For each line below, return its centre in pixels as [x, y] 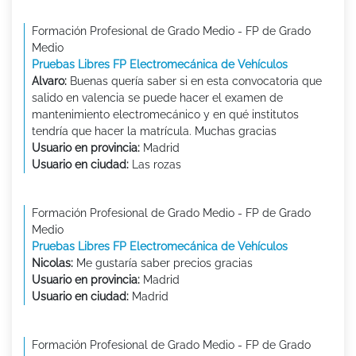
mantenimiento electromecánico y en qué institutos [165, 114]
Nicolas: [52, 263]
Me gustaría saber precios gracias [163, 263]
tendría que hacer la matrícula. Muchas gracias [154, 131]
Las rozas [155, 164]
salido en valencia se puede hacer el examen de [157, 97]
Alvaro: [49, 81]
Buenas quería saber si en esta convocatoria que [194, 81]
